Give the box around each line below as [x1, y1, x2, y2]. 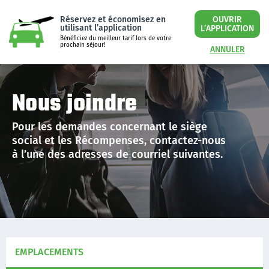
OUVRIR [213, 14, 242, 25]
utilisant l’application [60, 23, 142, 33]
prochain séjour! [60, 41, 106, 49]
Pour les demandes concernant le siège [12, 120, 207, 133]
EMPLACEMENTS [15, 246, 84, 258]
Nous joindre [12, 86, 138, 122]
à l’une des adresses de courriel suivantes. [12, 148, 223, 161]
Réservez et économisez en [60, 14, 166, 25]
